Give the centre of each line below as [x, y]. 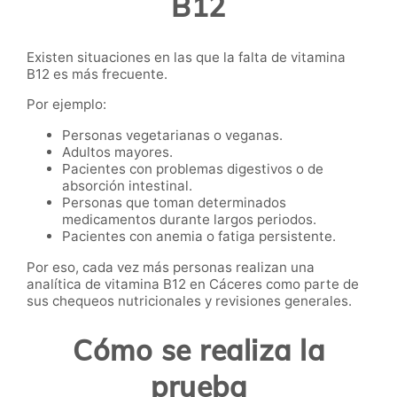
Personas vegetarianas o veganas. [172, 135]
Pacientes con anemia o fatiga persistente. [199, 236]
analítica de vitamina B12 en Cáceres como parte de [193, 284]
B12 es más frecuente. [97, 74]
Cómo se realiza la [198, 350]
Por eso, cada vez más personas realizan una [171, 267]
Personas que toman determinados [174, 202]
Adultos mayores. [117, 152]
